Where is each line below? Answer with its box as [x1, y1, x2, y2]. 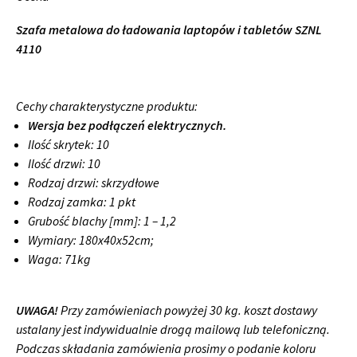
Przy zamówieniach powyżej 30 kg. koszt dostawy [61, 302, 317, 319]
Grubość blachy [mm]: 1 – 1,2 [28, 213, 176, 229]
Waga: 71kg [28, 251, 91, 268]
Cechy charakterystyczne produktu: [16, 98, 198, 115]
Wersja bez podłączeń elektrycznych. [28, 117, 226, 134]
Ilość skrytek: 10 [28, 136, 109, 153]
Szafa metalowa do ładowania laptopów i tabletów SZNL [16, 22, 322, 38]
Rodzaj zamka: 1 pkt [28, 194, 135, 210]
